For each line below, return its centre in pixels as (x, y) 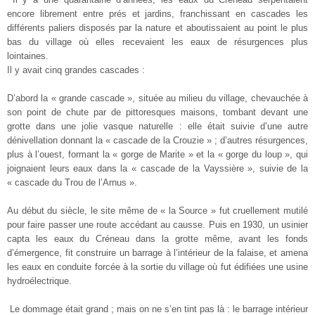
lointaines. (28, 56)
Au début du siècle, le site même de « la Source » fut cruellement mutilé (157, 210)
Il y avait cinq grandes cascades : (76, 70)
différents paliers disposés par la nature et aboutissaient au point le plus (157, 27)
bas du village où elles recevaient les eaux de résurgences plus (157, 41)
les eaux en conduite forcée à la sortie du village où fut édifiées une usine (157, 266)
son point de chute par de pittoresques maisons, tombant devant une (157, 112)
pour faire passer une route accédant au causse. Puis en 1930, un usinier (157, 224)
